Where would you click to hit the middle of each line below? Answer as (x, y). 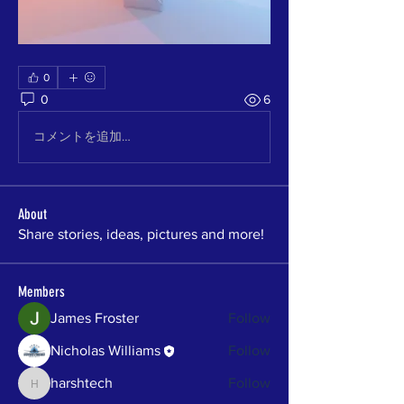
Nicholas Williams (106, 350)
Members (41, 291)
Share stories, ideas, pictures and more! (141, 234)
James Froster (95, 317)
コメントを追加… (82, 136)
